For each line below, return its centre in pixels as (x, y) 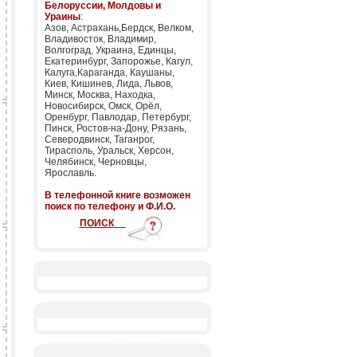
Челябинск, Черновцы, (96, 162)
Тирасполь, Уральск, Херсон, (109, 151)
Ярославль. (71, 173)
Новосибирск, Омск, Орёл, (103, 106)
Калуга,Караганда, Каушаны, (110, 73)
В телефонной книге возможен (118, 195)
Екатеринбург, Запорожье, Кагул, (119, 61)
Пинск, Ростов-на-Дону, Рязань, (116, 128)
